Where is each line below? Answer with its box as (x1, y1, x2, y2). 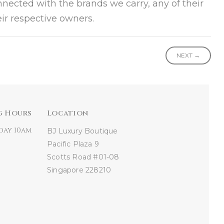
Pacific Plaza (46, 139, 92, 148)
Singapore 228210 (46, 165, 111, 174)
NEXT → (176, 51, 200, 59)
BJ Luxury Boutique (46, 126, 118, 135)
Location (46, 108, 88, 118)
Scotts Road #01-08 (46, 152, 119, 161)
